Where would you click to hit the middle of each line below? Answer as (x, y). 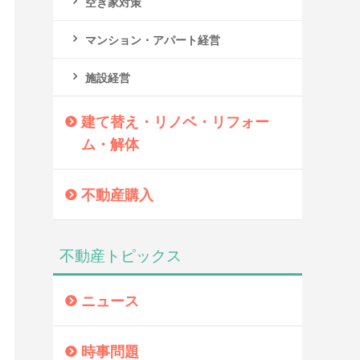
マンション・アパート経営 (153, 39)
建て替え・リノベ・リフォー (175, 121)
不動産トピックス (121, 254)
